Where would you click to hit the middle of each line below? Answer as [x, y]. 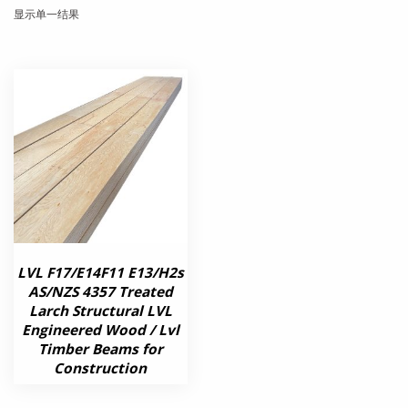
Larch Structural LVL [100, 311]
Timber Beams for [100, 349]
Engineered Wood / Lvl [100, 330]
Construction [101, 368]
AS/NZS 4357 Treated [100, 291]
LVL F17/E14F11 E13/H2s [100, 272]
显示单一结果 [46, 14]
